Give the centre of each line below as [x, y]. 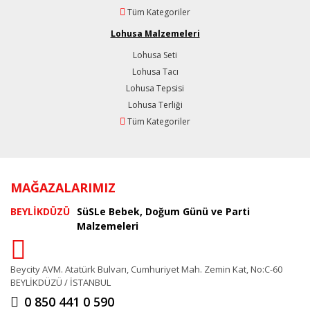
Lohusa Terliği [155, 104]
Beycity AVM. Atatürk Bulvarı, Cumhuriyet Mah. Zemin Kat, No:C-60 [146, 269]
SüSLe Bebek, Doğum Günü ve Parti [163, 211]
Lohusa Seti [155, 55]
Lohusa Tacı [155, 71]
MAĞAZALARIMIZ [63, 187]
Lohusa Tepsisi [155, 88]
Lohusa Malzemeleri [155, 33]
